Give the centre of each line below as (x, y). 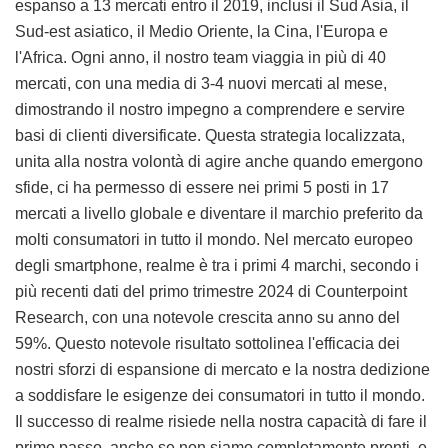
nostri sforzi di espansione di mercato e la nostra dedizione (222, 370)
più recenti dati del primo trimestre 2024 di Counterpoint (211, 292)
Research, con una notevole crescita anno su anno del (207, 318)
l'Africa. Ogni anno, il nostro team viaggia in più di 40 (200, 58)
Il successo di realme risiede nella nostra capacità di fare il (221, 422)
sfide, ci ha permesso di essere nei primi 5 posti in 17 (202, 188)
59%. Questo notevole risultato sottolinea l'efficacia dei (207, 344)
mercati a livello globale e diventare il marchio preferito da (219, 214)
